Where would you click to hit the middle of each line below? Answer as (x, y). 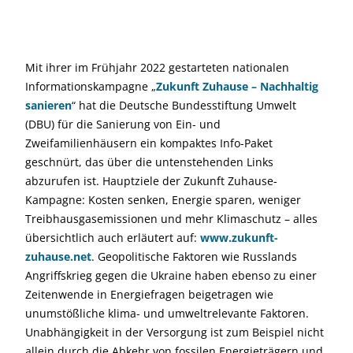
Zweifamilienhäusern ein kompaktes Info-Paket (149, 143)
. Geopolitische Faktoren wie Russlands (194, 256)
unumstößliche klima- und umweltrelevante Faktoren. (167, 313)
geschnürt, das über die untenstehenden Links (149, 162)
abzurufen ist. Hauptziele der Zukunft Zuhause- (151, 181)
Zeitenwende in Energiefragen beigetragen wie (149, 294)
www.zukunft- (239, 238)
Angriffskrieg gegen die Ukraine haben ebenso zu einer (171, 275)
